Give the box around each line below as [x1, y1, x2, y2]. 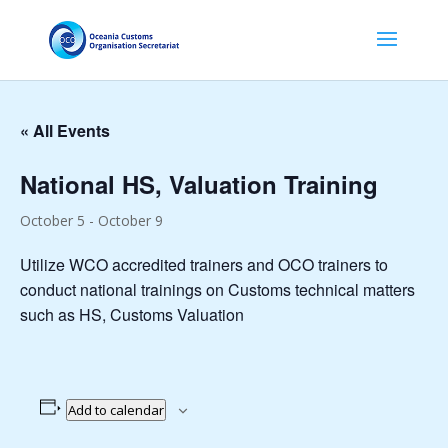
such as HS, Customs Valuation [20, 303, 244, 326]
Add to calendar [67, 401, 164, 419]
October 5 [20, 211, 85, 230]
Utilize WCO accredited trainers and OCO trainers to [20, 253, 388, 276]
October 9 [98, 211, 163, 230]
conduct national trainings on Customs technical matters [20, 278, 415, 301]
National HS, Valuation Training [20, 167, 378, 201]
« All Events [20, 119, 110, 142]
